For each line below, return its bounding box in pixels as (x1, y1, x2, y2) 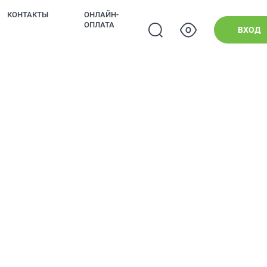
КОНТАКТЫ (7, 10, 48, 19)
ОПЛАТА (84, 20, 114, 29)
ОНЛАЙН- (84, 10, 119, 19)
